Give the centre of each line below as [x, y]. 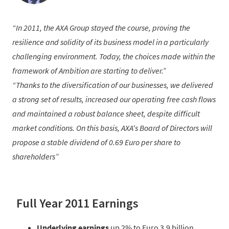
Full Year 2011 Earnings [77, 203]
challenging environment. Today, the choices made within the [114, 56]
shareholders [34, 157]
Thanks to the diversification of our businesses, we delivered [114, 85]
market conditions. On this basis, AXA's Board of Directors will [112, 128]
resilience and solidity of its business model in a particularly [110, 42]
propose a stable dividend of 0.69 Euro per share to [96, 142]
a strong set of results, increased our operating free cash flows [114, 99]
